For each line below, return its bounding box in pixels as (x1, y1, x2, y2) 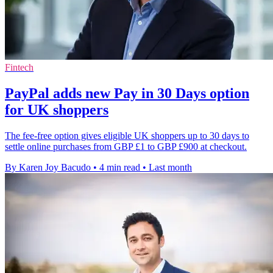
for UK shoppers (5, 101, 108, 118)
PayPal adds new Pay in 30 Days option (5, 85, 249, 101)
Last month (149, 161, 192, 172)
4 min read (99, 161, 140, 172)
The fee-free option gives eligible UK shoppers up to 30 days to (5, 130, 249, 141)
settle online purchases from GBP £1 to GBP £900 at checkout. (5, 141, 247, 152)
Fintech (5, 62, 34, 73)
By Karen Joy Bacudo (5, 161, 91, 172)
